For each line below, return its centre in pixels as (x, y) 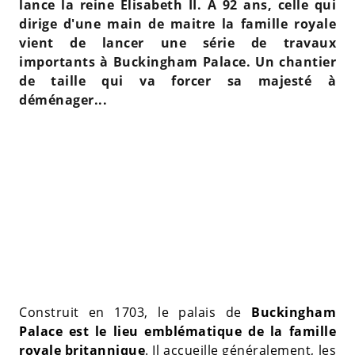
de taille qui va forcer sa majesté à (177, 80)
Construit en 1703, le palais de (135, 312)
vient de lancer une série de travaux (177, 42)
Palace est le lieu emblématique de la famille (177, 331)
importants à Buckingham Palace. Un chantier (177, 61)
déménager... (63, 99)
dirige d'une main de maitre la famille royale (177, 23)
